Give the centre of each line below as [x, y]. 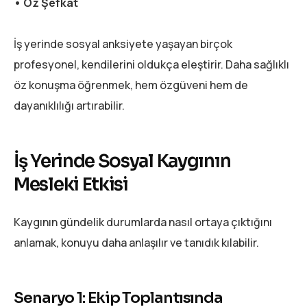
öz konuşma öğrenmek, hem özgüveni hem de [131, 85]
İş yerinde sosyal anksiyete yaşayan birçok [123, 44]
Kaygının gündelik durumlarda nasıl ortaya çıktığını [143, 222]
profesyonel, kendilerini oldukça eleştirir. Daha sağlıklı [151, 65]
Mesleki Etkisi [71, 185]
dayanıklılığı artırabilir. [69, 106]
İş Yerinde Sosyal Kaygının [122, 162]
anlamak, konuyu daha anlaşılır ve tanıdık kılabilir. [136, 242]
